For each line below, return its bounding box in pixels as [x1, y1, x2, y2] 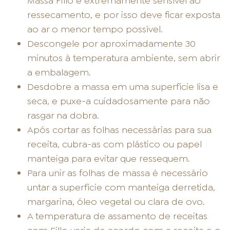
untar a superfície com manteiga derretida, [27, 181, 216, 194]
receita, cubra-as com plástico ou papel [27, 138, 202, 151]
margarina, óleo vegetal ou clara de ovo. [27, 196, 205, 208]
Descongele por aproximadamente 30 [27, 37, 196, 50]
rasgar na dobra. [27, 109, 100, 122]
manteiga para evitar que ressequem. [27, 152, 190, 165]
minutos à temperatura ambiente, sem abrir [27, 52, 220, 65]
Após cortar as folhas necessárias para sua [27, 124, 212, 137]
